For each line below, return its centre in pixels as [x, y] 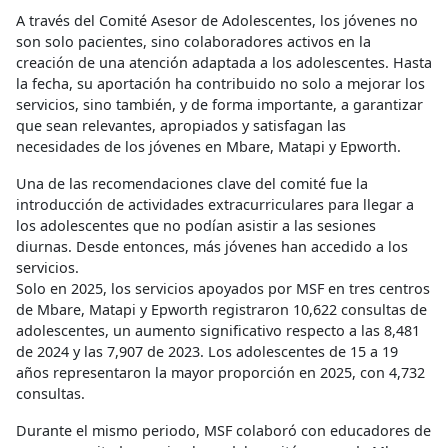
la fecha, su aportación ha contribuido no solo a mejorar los [220, 84]
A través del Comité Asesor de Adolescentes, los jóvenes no [217, 21]
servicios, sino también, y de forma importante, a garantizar [219, 105]
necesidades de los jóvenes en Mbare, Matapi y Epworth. [208, 147]
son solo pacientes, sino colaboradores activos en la [193, 42]
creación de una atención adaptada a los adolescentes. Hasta [224, 63]
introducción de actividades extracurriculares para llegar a [215, 205]
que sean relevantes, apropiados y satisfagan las [181, 126]
